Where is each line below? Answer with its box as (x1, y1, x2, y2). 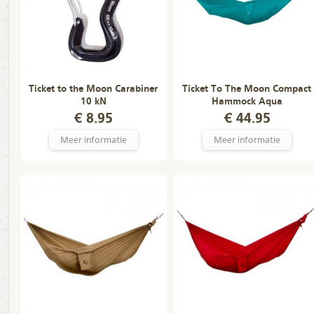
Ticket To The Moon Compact (182, 84, 311, 94)
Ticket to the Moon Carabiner (29, 84, 158, 94)
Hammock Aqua (211, 97, 282, 107)
